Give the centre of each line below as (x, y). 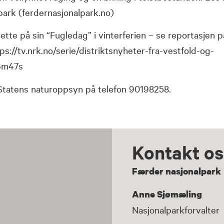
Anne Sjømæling (167, 194)
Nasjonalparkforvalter (176, 209)
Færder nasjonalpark (177, 171)
